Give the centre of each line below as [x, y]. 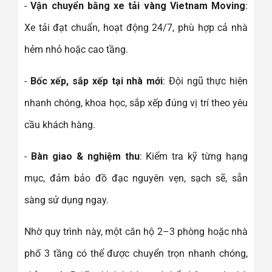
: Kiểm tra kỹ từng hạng [194, 156]
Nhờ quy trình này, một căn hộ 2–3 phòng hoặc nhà [136, 231]
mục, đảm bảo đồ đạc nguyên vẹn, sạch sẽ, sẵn [136, 178]
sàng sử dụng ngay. [66, 200]
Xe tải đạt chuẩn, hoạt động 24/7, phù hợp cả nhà [136, 27]
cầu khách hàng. [60, 124]
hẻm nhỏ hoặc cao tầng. [76, 49]
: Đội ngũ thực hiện [206, 81]
